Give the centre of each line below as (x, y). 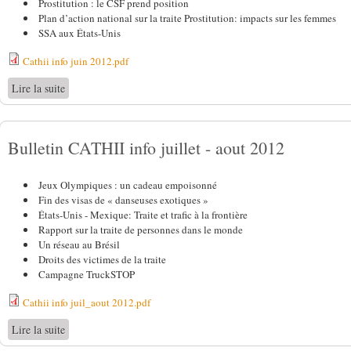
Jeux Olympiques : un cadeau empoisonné (128, 185)
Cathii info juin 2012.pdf (76, 62)
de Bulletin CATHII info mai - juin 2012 (156, 89)
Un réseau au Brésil (79, 245)
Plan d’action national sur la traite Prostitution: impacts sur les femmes (187, 18)
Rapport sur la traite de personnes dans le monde (141, 230)
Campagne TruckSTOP (87, 275)
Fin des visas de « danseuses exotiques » (123, 200)
